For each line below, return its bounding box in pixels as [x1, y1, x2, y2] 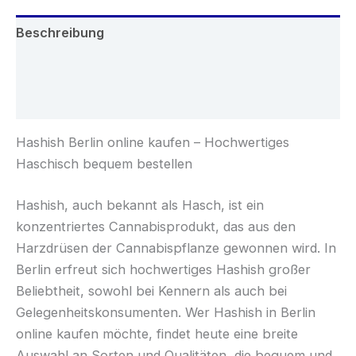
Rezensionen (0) [16, 93, 121, 110]
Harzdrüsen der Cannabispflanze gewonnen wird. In [16, 239, 336, 256]
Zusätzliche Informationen [16, 59, 185, 75]
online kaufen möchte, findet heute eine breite [16, 325, 298, 342]
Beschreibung [16, 24, 104, 41]
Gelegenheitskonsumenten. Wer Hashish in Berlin [16, 304, 315, 320]
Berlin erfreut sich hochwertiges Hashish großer [16, 261, 311, 277]
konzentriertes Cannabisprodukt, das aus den [16, 218, 296, 234]
